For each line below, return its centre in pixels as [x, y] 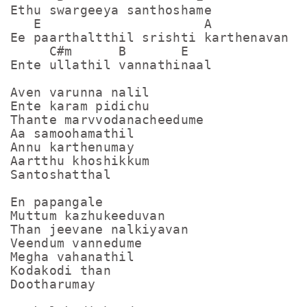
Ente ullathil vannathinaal [111, 65]
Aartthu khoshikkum [80, 161]
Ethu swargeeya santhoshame [111, 10]
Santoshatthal [65, 174]
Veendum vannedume [76, 243]
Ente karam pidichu [80, 106]
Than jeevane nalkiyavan [99, 229]
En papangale [57, 202]
